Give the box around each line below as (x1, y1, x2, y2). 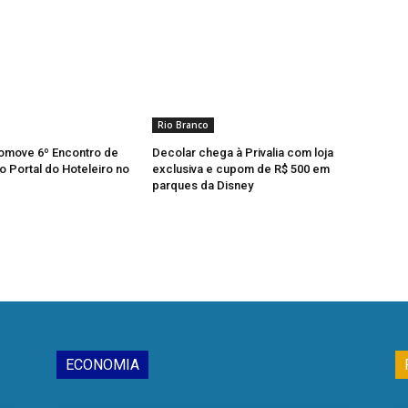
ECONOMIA (66, 356, 139, 374)
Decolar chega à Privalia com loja (152, 146, 334, 160)
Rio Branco (158, 118, 209, 132)
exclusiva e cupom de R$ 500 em (152, 162, 331, 177)
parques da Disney (152, 178, 254, 193)
